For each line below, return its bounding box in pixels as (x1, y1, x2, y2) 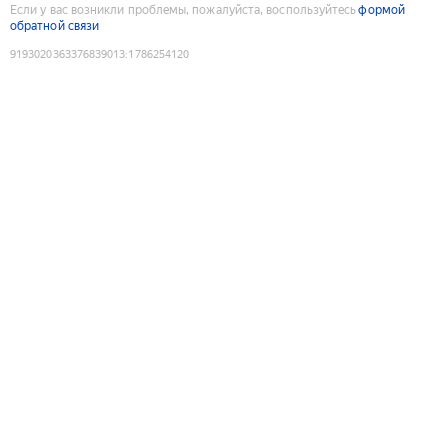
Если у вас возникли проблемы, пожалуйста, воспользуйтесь (10, 2, 357, 17)
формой (358, 2, 405, 17)
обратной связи (10, 18, 100, 33)
